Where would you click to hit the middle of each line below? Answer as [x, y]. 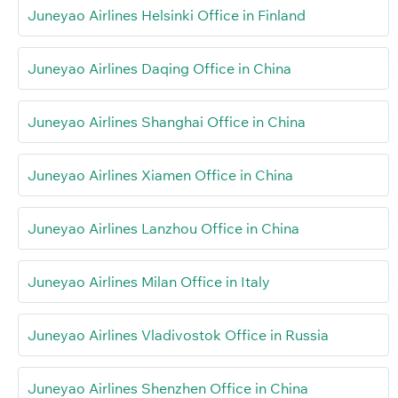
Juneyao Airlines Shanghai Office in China [167, 121]
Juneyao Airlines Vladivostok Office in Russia [178, 334]
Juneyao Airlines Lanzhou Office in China [163, 228]
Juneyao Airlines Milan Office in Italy [149, 281]
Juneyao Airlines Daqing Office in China [159, 68]
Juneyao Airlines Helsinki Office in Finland [167, 15]
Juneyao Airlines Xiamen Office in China [160, 175]
